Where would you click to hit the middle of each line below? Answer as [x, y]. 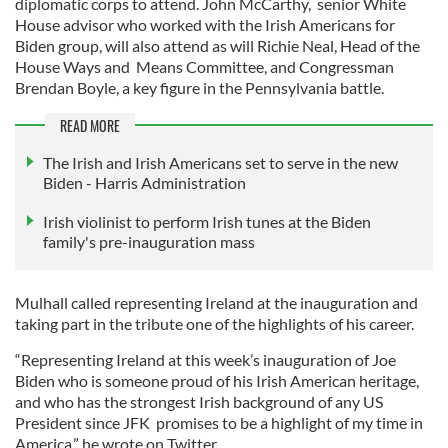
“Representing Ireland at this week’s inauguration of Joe [205, 359]
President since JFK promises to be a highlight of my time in [219, 422]
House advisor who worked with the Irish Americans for [205, 25]
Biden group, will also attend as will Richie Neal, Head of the [217, 46]
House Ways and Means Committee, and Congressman [204, 67]
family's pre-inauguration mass [149, 241]
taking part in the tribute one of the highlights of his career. [214, 323]
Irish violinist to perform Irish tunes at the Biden [207, 221]
